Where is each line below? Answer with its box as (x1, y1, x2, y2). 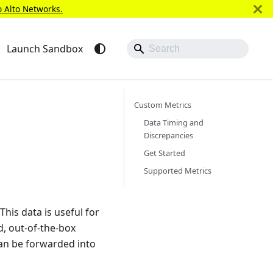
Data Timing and (144, 117, 204, 128)
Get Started (144, 147, 185, 158)
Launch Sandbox (7, 42, 83, 55)
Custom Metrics (134, 99, 191, 110)
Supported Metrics (144, 165, 211, 176)
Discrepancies (144, 130, 193, 141)
